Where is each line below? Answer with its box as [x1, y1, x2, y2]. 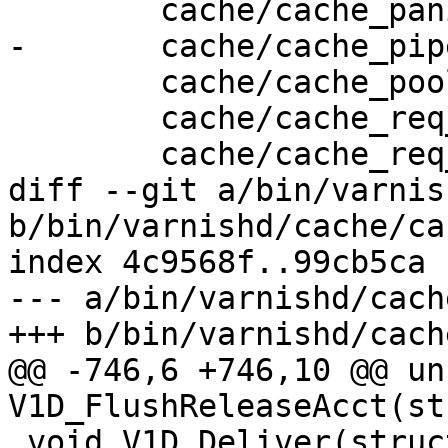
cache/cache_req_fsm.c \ [8, 136, 27, 173]
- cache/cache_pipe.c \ [8, 28, 27, 65]
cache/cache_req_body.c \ [8, 100, 27, 137]
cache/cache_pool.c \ [8, 64, 27, 101]
